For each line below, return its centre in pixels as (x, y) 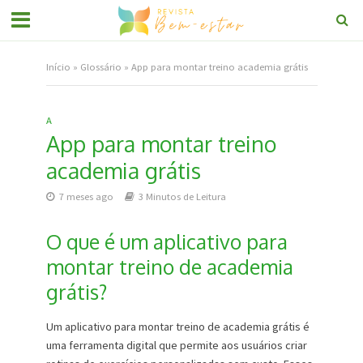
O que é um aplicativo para (167, 241)
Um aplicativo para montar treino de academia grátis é (177, 327)
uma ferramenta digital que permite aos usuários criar (176, 346)
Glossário (100, 67)
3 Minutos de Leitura (182, 196)
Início (58, 67)
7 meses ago (86, 196)
